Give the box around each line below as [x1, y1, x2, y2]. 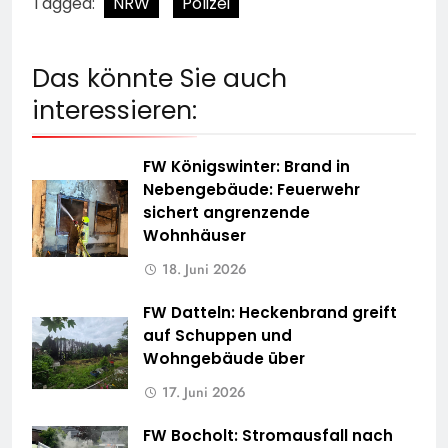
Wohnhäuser [143, 225, 246, 247]
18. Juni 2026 [162, 259, 247, 280]
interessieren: [32, 93, 197, 129]
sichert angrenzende [143, 202, 310, 224]
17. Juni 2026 [162, 382, 246, 403]
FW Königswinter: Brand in [143, 156, 350, 178]
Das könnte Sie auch [32, 61, 287, 97]
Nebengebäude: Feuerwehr [143, 179, 360, 201]
